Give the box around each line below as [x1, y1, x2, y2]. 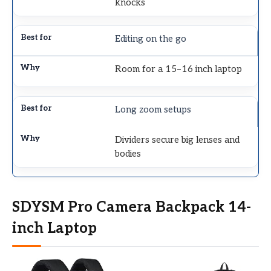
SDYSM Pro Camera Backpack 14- [12, 198, 251, 216]
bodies [115, 148, 142, 159]
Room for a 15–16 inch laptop [115, 63, 243, 74]
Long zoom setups [115, 103, 192, 115]
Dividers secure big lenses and [115, 134, 240, 145]
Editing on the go [115, 33, 187, 44]
